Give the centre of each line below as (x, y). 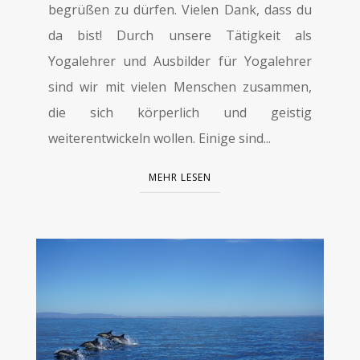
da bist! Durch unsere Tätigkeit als (180, 35)
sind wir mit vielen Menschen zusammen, (180, 86)
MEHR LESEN (180, 177)
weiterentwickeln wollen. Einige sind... (159, 138)
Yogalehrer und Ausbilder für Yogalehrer (180, 61)
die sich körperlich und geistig (180, 112)
